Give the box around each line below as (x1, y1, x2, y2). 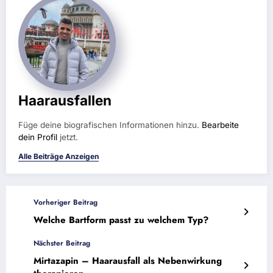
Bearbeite (202, 119, 239, 130)
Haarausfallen (18, 91, 112, 108)
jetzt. (57, 132, 78, 142)
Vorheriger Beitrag (34, 196, 97, 208)
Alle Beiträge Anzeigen (18, 151, 99, 161)
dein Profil (18, 132, 57, 142)
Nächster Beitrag (34, 237, 90, 249)
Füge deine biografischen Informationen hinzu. (18, 119, 202, 130)
